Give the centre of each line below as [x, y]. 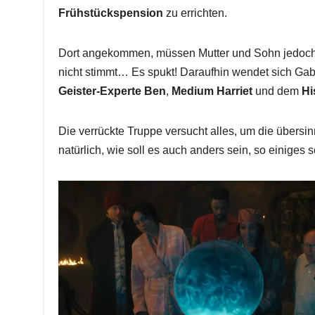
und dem [277, 91]
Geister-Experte [100, 91]
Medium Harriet [212, 91]
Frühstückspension [111, 13]
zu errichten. [195, 13]
